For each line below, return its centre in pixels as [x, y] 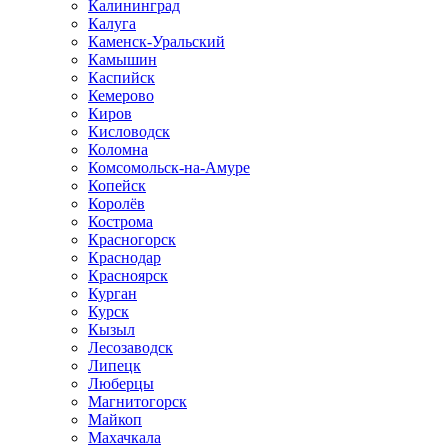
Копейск [117, 185]
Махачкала [124, 437]
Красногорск [132, 239]
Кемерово [121, 95]
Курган [112, 293]
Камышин [122, 59]
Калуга [112, 23]
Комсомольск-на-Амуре [169, 167]
